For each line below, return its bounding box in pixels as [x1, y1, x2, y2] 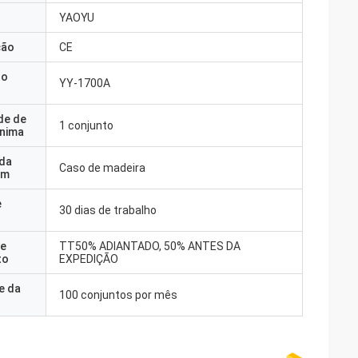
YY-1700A [59, 77, 110, 89]
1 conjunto [59, 119, 113, 132]
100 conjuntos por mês [59, 288, 177, 301]
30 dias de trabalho [59, 204, 157, 217]
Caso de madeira [59, 161, 145, 174]
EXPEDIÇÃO [59, 253, 118, 265]
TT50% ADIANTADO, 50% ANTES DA [59, 240, 241, 253]
